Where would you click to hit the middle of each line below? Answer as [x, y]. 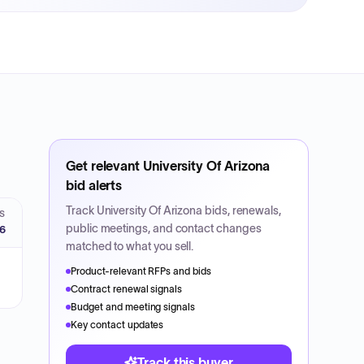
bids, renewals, [242, 210]
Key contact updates [117, 325]
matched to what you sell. [130, 246]
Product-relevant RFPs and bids [141, 271]
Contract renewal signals [127, 289]
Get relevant [104, 166]
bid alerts [94, 185]
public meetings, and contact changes [164, 228]
